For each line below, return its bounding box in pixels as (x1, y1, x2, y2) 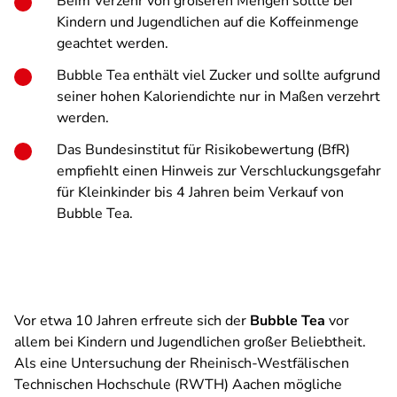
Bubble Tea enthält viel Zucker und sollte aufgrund (57, 66, 380, 85)
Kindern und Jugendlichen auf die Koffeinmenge (57, 12, 359, 32)
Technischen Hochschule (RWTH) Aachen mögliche (14, 375, 342, 394)
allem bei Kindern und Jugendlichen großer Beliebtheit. (14, 332, 366, 352)
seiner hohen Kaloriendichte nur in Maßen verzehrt (57, 87, 380, 106)
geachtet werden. (57, 34, 168, 53)
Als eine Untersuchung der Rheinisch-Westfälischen (14, 354, 349, 373)
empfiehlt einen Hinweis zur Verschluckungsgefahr (57, 161, 381, 181)
